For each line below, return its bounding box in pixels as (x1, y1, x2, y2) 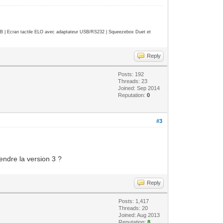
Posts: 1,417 (118, 198, 149, 204)
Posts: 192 (118, 71, 144, 77)
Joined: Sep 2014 (118, 85, 160, 91)
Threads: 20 (118, 205, 148, 211)
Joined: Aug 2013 (118, 212, 160, 218)
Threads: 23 (118, 78, 148, 84)
